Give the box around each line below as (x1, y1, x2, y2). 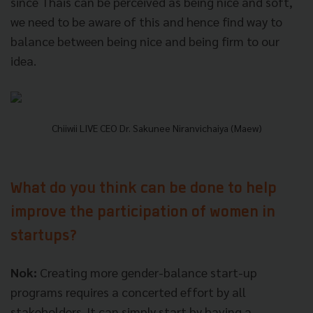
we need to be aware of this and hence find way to (10, 13, 282, 29)
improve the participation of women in (10, 205, 275, 221)
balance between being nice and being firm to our (10, 32, 279, 49)
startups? (10, 228, 78, 245)
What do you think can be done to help (10, 181, 277, 197)
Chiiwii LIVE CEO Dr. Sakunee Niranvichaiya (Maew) (51, 121, 262, 134)
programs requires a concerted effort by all (10, 283, 246, 300)
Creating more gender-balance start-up (37, 263, 257, 280)
